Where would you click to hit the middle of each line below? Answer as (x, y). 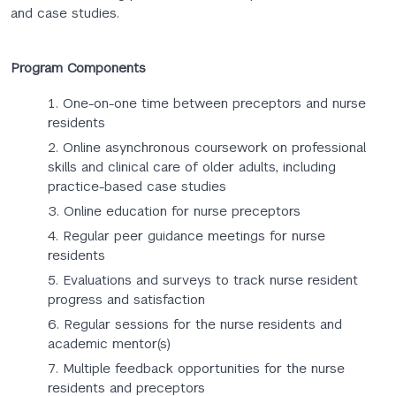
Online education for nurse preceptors (182, 211)
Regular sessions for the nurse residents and (203, 324)
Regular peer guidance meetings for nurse (194, 236)
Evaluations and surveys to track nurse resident (210, 280)
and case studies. (65, 13)
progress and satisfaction (126, 299)
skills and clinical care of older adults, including (192, 167)
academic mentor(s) (109, 343)
